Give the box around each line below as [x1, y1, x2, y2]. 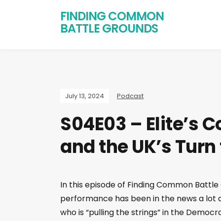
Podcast [117, 91, 144, 101]
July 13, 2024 [65, 91, 104, 101]
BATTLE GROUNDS [60, 20, 158, 37]
